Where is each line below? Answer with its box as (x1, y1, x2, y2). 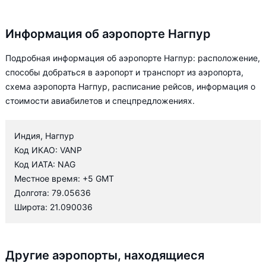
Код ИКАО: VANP (14, 145, 82, 155)
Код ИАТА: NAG (14, 159, 75, 169)
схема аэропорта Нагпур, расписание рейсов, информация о (5, 81, 255, 91)
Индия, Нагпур (14, 131, 74, 141)
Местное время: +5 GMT (14, 173, 114, 183)
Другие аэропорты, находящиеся (5, 248, 204, 262)
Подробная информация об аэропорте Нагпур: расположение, (5, 53, 260, 63)
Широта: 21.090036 (14, 202, 93, 212)
